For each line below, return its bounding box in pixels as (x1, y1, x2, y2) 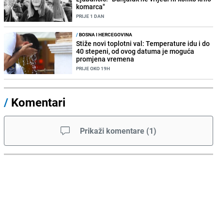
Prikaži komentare (80, 125, 144, 137)
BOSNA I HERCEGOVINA (78, 31, 133, 38)
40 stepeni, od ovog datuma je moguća (76, 46, 195, 56)
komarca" (76, 1, 106, 11)
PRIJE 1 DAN (76, 12, 105, 19)
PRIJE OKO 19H (76, 65, 110, 72)
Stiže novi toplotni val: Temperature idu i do (76, 39, 210, 48)
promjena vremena (76, 54, 135, 64)
